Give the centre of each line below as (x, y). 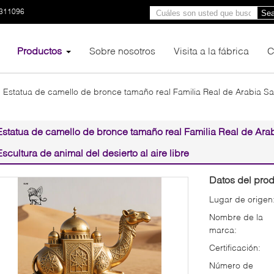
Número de (231, 265)
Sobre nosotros (122, 50)
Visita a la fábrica (211, 50)
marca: (223, 229)
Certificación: (235, 247)
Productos (39, 50)
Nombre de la (236, 217)
